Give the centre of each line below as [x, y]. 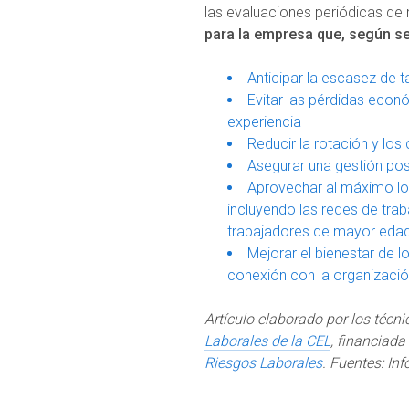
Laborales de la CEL [267, 341]
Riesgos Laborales [263, 362]
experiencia [264, 121]
